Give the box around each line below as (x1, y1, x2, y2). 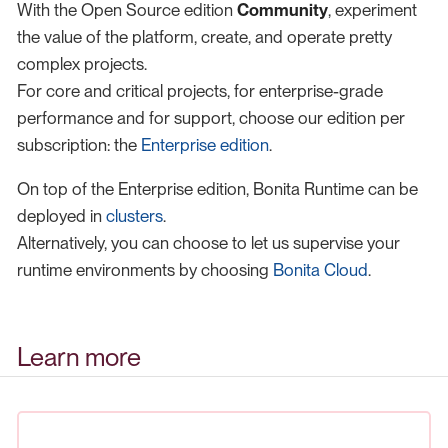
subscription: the (17, 134, 141, 155)
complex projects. (17, 53, 147, 74)
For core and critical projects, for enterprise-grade (17, 80, 383, 101)
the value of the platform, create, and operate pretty (17, 26, 392, 47)
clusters (106, 205, 163, 226)
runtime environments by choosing (17, 259, 273, 280)
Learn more (17, 342, 141, 373)
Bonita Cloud (273, 259, 368, 280)
